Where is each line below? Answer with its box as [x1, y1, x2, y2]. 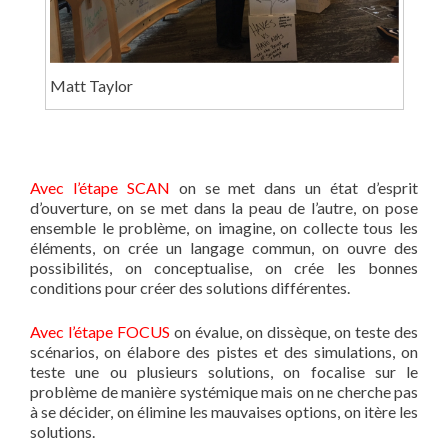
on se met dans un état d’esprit [169, 177, 419, 197]
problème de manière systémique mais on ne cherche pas [30, 381, 418, 401]
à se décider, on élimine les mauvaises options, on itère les [30, 401, 418, 421]
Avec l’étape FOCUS [30, 321, 170, 341]
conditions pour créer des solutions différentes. [30, 277, 350, 297]
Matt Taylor [49, 75, 133, 95]
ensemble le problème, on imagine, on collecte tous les [30, 217, 418, 237]
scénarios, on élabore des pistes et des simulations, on [30, 341, 418, 361]
